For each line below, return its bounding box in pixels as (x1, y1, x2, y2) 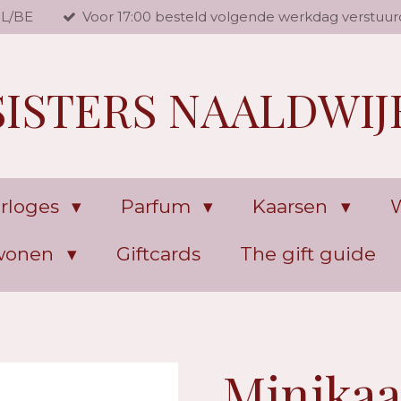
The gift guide (239, 243, 376, 265)
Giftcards (115, 243, 200, 265)
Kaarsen (252, 195, 334, 218)
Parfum (121, 195, 196, 218)
